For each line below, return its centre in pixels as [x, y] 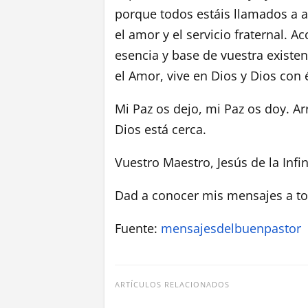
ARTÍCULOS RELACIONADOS [172, 284]
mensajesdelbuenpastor [231, 228]
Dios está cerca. [161, 129]
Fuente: [138, 228]
